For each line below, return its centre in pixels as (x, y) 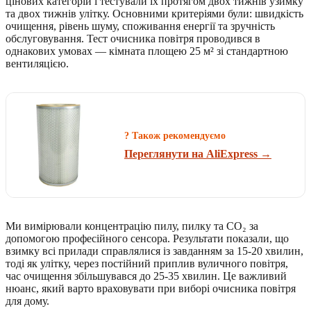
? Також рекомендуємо (175, 135)
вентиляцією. (37, 64)
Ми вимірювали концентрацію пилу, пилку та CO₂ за (132, 226)
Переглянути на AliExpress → (198, 154)
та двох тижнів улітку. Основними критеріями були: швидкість (154, 14)
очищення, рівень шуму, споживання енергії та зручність (140, 26)
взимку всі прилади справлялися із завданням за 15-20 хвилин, (154, 251)
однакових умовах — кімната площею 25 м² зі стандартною (147, 51)
